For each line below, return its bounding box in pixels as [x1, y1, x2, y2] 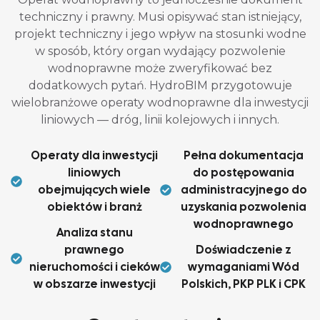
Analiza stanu [56, 225, 133, 241]
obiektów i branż [46, 199, 142, 215]
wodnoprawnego [194, 216, 294, 232]
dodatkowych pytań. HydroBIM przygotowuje [28, 78, 292, 92]
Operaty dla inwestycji [31, 148, 158, 164]
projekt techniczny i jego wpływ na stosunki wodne [14, 26, 306, 41]
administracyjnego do [180, 182, 307, 198]
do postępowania [193, 165, 294, 181]
